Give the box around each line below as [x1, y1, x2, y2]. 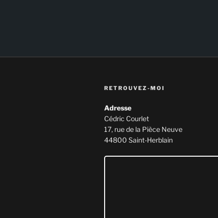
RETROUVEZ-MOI [104, 85, 165, 92]
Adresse [104, 104, 131, 112]
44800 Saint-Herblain [104, 136, 173, 145]
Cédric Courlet [104, 114, 149, 123]
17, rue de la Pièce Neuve [104, 125, 182, 134]
